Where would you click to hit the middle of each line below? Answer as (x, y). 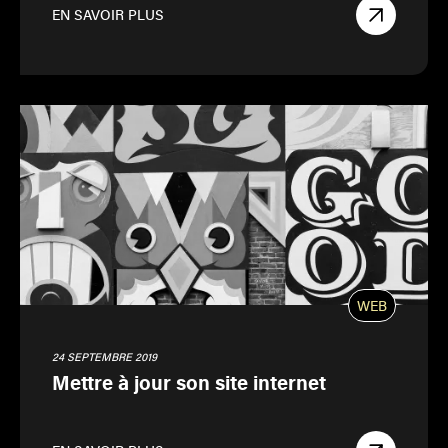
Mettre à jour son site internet (189, 382)
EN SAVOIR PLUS (108, 15)
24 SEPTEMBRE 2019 (104, 356)
